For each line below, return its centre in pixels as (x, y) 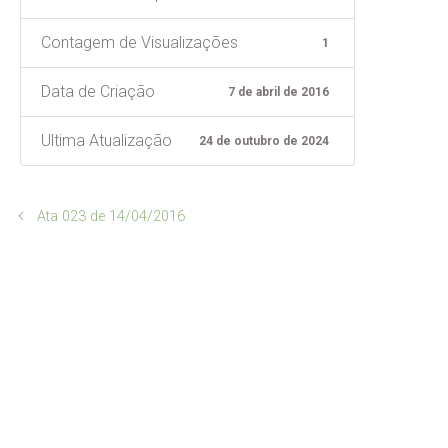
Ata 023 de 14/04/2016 (110, 216)
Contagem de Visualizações (139, 42)
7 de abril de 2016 (279, 91)
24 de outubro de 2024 (264, 140)
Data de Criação (98, 91)
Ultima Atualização (106, 140)
